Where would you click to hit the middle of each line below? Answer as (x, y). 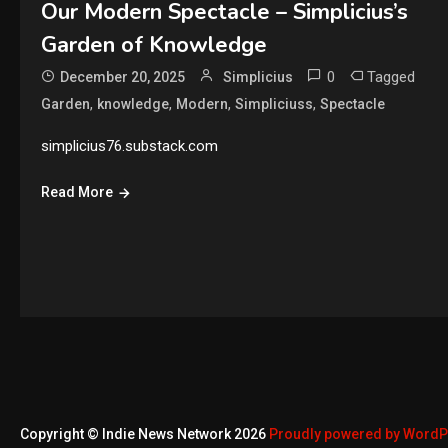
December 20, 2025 (122, 77)
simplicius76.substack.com (129, 146)
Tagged (390, 77)
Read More (76, 192)
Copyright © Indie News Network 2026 (144, 434)
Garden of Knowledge (153, 45)
